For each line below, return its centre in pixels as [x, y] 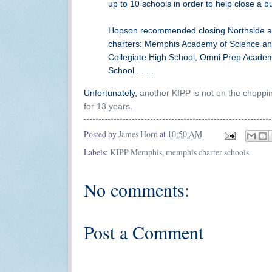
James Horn [138, 134]
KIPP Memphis [136, 152]
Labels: [97, 152]
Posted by [101, 134]
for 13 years [107, 106]
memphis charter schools [207, 152]
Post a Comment [144, 232]
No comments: [137, 189]
